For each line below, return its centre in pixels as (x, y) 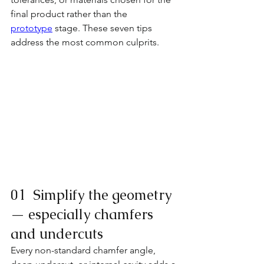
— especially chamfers (84, 214)
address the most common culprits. (85, 42)
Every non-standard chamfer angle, (84, 250)
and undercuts (57, 233)
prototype (32, 28)
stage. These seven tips (103, 28)
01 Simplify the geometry (93, 194)
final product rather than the (69, 14)
